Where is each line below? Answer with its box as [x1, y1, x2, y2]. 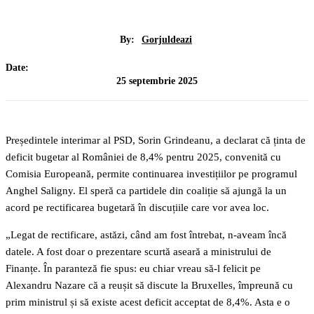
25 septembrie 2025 [116, 75, 198, 86]
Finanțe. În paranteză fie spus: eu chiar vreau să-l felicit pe [6, 263, 261, 275]
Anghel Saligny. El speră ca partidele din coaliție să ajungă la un [6, 185, 287, 197]
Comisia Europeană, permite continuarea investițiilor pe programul [6, 168, 297, 180]
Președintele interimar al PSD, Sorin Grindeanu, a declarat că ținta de [6, 135, 306, 146]
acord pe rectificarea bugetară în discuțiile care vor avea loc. [6, 202, 269, 214]
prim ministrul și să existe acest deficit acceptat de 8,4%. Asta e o [6, 296, 290, 308]
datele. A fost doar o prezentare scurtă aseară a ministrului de [6, 246, 271, 258]
